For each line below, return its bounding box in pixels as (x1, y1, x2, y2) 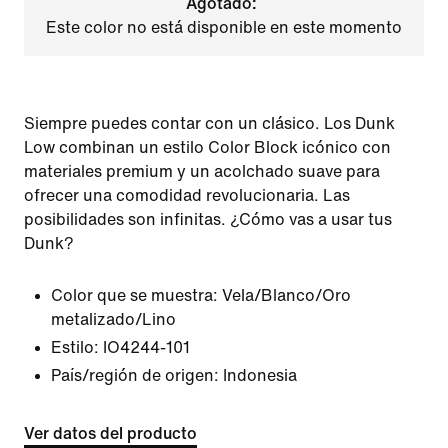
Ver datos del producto (24, 425, 197, 442)
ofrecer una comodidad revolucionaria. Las (24, 187, 350, 204)
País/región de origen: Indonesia (51, 367, 297, 384)
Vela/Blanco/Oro (222, 287, 351, 304)
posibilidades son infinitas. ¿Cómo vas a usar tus (24, 211, 392, 228)
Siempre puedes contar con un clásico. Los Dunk (24, 115, 395, 132)
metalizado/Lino (51, 311, 176, 328)
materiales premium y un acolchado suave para (24, 163, 380, 180)
